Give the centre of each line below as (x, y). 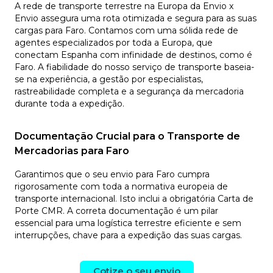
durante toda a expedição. (69, 104)
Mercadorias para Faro (72, 151)
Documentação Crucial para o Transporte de (127, 136)
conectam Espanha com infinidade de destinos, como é (133, 55)
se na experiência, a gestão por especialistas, (109, 79)
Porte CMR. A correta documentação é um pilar (116, 211)
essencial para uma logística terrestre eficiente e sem (128, 223)
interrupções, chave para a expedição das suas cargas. (128, 235)
